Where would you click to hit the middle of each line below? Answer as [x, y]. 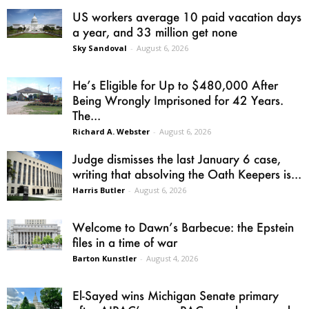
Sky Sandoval [100, 48]
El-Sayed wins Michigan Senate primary [176, 296]
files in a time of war [125, 242]
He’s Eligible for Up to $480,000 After [175, 85]
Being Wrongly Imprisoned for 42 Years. [178, 100]
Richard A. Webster [111, 132]
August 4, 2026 [172, 259]
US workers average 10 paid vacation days [187, 17]
